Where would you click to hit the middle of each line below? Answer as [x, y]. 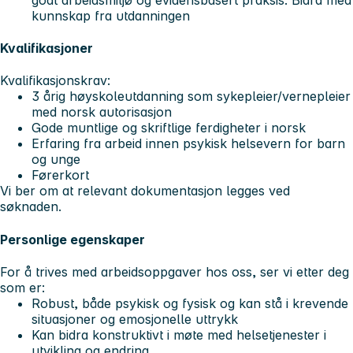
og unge [56, 160]
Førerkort [60, 175]
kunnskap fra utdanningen [111, 15]
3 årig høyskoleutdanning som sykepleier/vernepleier [191, 97]
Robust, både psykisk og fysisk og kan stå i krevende [190, 303]
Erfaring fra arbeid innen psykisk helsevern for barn [188, 144]
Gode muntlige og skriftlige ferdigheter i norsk [169, 128]
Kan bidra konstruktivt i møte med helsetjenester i [179, 334]
